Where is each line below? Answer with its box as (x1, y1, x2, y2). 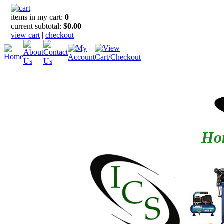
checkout (45, 31, 74, 39)
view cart (11, 31, 40, 39)
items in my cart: (11, 13, 65, 21)
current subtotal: (11, 22, 63, 30)
